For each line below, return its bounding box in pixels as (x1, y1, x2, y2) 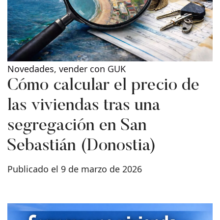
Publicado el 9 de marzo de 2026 (7, 163, 142, 175)
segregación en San (7, 118, 147, 135)
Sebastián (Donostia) (7, 138, 156, 155)
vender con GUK (59, 63, 126, 75)
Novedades (7, 63, 54, 75)
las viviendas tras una (7, 98, 160, 115)
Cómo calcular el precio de (7, 78, 199, 95)
